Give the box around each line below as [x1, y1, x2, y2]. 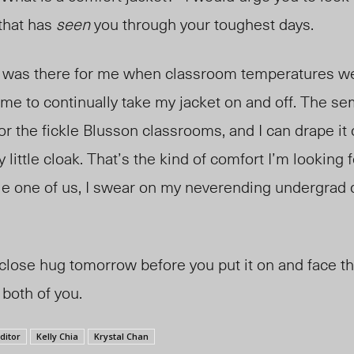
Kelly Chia [36, 330, 78, 343]
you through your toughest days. [90, 12, 318, 36]
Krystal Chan [94, 330, 149, 343]
